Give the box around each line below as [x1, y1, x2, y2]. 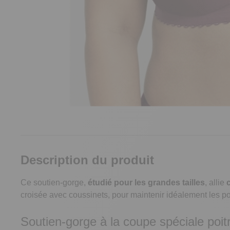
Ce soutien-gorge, [21, 178, 88, 187]
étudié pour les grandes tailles [88, 178, 205, 187]
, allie [205, 178, 226, 187]
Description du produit [21, 153, 154, 167]
